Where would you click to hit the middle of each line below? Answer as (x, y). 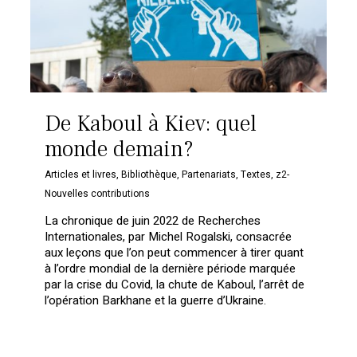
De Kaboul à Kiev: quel (151, 123)
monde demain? (120, 149)
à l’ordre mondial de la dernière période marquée (171, 268)
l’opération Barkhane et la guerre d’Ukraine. (156, 300)
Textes (256, 174)
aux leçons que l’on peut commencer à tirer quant (175, 252)
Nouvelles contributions (98, 193)
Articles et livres (81, 174)
